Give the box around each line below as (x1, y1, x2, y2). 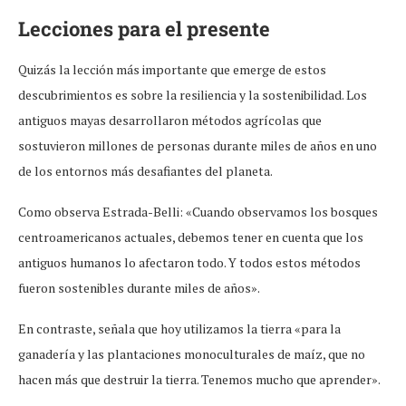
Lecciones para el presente (18, 14, 270, 42)
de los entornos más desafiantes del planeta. (18, 161, 275, 179)
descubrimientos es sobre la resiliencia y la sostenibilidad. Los (18, 85, 367, 103)
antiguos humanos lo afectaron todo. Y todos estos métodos (18, 253, 361, 271)
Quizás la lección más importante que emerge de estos (18, 60, 326, 78)
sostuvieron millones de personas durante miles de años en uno (18, 136, 377, 154)
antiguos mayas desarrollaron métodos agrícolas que (18, 111, 322, 129)
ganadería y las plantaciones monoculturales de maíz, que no (18, 344, 365, 362)
